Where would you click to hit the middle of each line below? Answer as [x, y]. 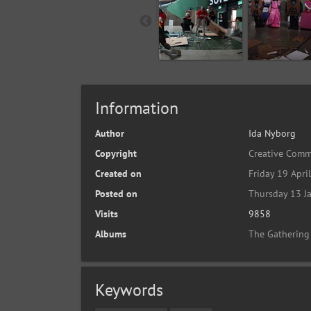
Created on [118, 174]
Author [110, 133]
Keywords [129, 290]
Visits [107, 214]
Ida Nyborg [272, 133]
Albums [111, 234]
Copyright [116, 153]
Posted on [116, 194]
